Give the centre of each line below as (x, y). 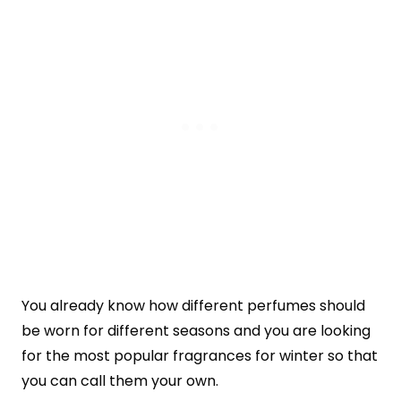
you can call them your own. (120, 380)
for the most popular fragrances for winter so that (200, 355)
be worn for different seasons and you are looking (196, 330)
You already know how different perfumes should (193, 305)
